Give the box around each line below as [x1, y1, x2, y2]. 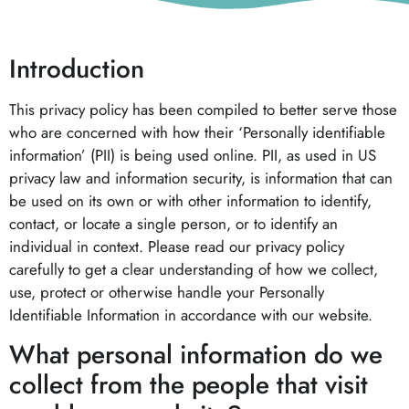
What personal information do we [9, 336, 383, 374]
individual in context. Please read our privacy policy [9, 236, 344, 257]
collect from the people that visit [9, 366, 368, 404]
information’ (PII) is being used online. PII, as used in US [9, 144, 376, 166]
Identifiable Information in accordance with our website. [9, 304, 372, 326]
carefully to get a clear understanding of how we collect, [9, 258, 378, 280]
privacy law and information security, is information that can [9, 167, 393, 189]
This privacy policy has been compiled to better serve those [9, 99, 397, 121]
